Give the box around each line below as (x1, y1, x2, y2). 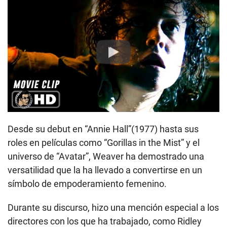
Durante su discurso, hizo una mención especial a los (8, 202, 219, 213)
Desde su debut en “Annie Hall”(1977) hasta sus (8, 123, 199, 134)
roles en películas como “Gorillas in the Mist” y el (8, 137, 200, 148)
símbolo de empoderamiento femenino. (8, 178, 167, 189)
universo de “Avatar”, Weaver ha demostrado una (8, 150, 204, 162)
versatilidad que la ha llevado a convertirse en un (8, 164, 202, 175)
